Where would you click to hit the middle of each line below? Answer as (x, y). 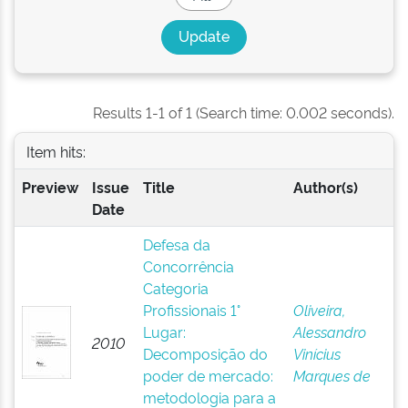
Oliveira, (319, 310)
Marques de (331, 375)
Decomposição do (205, 353)
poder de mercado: (208, 375)
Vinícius (316, 353)
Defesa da (176, 244)
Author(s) (325, 187)
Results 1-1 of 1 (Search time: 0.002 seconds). (244, 112)
